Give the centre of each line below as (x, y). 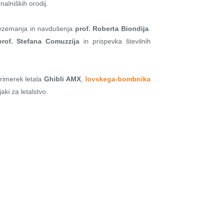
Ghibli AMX (63, 79)
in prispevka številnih (115, 41)
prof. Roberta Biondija (112, 29)
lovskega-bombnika (118, 79)
